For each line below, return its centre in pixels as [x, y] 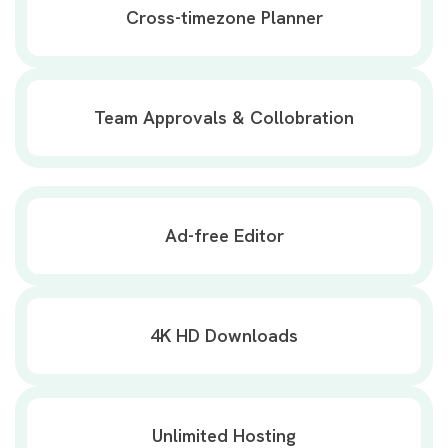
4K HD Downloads [224, 335]
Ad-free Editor [224, 235]
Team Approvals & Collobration [224, 117]
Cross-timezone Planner [224, 17]
